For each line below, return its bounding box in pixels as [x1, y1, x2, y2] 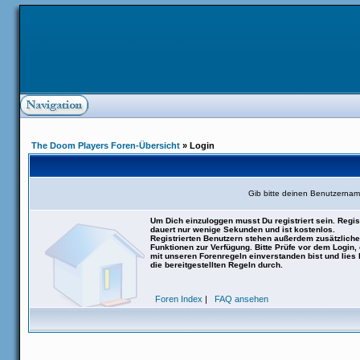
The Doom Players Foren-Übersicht [31, 141, 180, 150]
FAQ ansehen [214, 294, 268, 304]
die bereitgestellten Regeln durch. [150, 260, 283, 269]
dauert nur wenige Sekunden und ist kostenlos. [150, 225, 335, 234]
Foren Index [154, 294, 202, 304]
